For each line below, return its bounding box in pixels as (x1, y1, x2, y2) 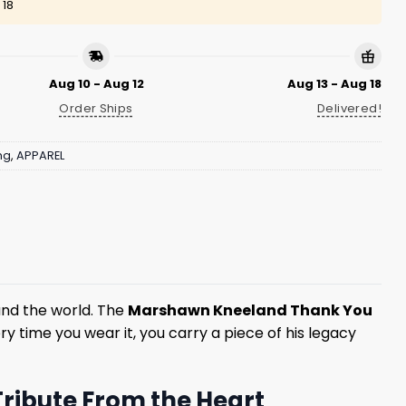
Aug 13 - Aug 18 (287, 75, 382, 93)
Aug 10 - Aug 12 (48, 75, 144, 93)
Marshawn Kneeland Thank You (128, 299, 372, 321)
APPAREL (16, 147, 64, 163)
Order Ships (59, 100, 133, 118)
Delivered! (317, 100, 382, 118)
